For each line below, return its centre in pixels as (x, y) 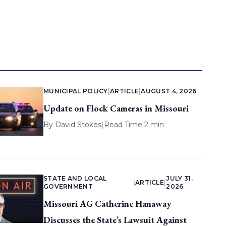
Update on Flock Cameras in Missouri (116, 108)
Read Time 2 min (134, 125)
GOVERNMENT (68, 187)
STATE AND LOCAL (75, 179)
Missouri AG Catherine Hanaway (107, 204)
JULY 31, (179, 179)
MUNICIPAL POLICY (75, 91)
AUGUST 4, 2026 (169, 91)
